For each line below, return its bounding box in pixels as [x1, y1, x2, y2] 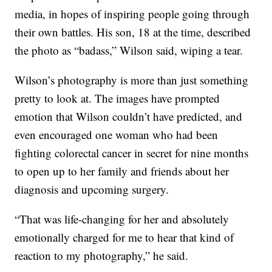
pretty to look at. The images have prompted [15, 90, 220, 106]
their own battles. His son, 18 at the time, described [15, 24, 251, 39]
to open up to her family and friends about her [15, 163, 229, 178]
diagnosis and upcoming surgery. [15, 181, 169, 197]
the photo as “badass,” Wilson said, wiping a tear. [15, 42, 243, 58]
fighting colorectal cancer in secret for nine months [15, 144, 249, 160]
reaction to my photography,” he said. [15, 247, 189, 263]
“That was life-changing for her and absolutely [15, 211, 229, 226]
